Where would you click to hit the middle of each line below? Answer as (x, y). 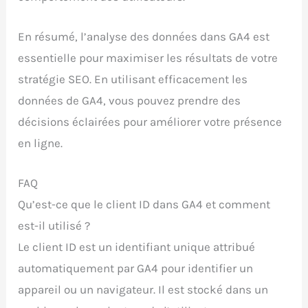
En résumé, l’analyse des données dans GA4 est (144, 36)
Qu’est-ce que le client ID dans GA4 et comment (144, 204)
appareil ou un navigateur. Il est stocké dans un (143, 289)
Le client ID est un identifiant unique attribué (137, 247)
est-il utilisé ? (54, 225)
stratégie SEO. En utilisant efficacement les (133, 79)
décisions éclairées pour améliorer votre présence (150, 121)
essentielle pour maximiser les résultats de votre (148, 57)
